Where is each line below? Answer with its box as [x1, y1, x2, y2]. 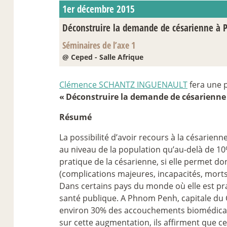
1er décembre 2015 [62, 2, 135, 16]
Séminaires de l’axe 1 [62, 39, 136, 51]
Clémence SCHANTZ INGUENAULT [59, 79, 187, 90]
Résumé [59, 111, 92, 123]
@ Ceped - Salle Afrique [62, 52, 144, 62]
